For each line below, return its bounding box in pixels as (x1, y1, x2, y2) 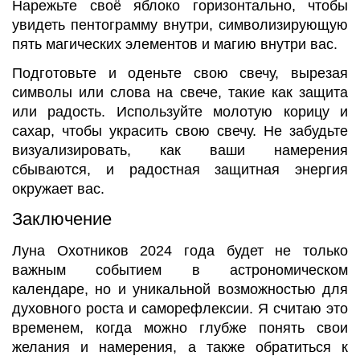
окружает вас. (12, 181, 104, 197)
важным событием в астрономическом (12, 261, 348, 278)
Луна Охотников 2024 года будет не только (12, 242, 348, 259)
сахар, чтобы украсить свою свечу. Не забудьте (12, 123, 348, 139)
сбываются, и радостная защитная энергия (12, 162, 348, 178)
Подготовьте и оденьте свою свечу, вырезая (12, 65, 348, 81)
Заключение (12, 208, 112, 229)
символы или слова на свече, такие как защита (12, 84, 348, 100)
